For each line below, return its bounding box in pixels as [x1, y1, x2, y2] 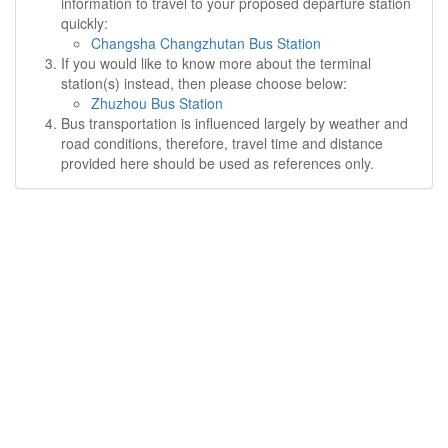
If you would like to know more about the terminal [61, 53, 371, 73]
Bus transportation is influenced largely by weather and [61, 113, 408, 133]
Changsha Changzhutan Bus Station [91, 33, 321, 53]
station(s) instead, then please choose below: [61, 73, 347, 93]
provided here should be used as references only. [61, 153, 374, 173]
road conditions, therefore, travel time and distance [61, 133, 383, 153]
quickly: [61, 13, 108, 33]
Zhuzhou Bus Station [91, 93, 223, 113]
